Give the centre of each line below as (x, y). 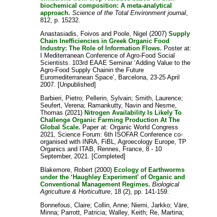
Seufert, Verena (62, 106)
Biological (166, 185)
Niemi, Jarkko (151, 205)
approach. (55, 13)
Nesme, (166, 106)
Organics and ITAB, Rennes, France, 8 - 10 (101, 149)
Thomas (52, 113)
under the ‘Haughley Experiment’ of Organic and (113, 177)
